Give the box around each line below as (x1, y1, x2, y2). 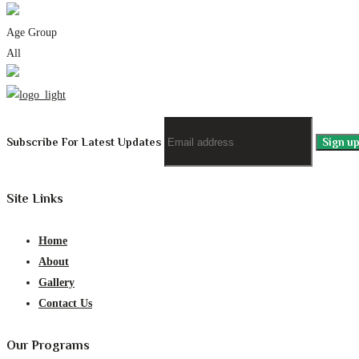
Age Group (6, 26, 57, 39)
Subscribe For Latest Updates (6, 135, 164, 148)
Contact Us (38, 296, 92, 309)
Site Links (6, 191, 63, 206)
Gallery (38, 276, 75, 288)
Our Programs (6, 338, 90, 353)
